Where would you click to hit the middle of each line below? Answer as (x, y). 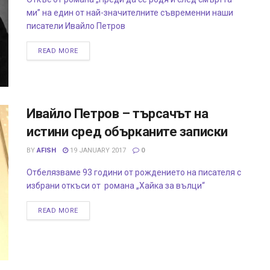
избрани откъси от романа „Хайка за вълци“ (118, 186)
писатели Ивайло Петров (76, 26)
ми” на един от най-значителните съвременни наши (130, 13)
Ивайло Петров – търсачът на (118, 114)
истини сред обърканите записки (127, 132)
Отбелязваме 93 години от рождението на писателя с (134, 173)
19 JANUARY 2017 (97, 151)
